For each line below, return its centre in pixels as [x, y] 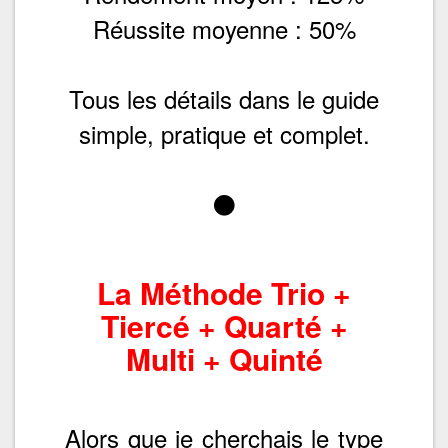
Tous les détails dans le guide [224, 98]
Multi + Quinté [224, 358]
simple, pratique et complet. [224, 133]
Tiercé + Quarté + [224, 325]
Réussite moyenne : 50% [224, 28]
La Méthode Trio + [224, 292]
